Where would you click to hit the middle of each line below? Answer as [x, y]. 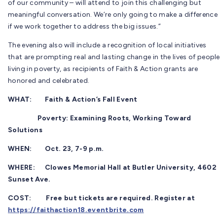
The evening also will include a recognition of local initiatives [107, 45]
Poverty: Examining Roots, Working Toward [100, 118]
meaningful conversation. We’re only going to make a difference [113, 14]
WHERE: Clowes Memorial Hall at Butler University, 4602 [112, 167]
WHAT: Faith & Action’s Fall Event [73, 99]
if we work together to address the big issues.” [85, 26]
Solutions [25, 130]
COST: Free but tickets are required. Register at [101, 198]
